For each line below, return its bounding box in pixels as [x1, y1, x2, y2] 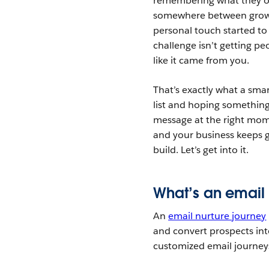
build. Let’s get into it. [153, 144, 249, 156]
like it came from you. [153, 54, 250, 67]
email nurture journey [168, 209, 267, 222]
